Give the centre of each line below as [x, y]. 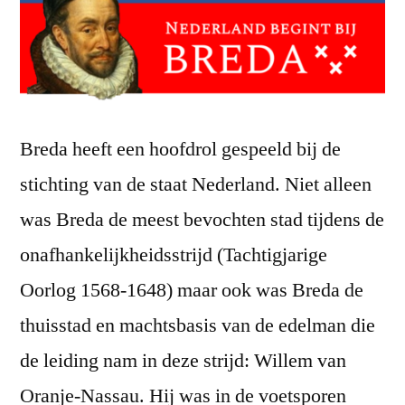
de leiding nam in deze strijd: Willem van [183, 361]
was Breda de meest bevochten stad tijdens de [202, 220]
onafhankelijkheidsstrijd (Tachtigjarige [174, 255]
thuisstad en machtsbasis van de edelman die [198, 326]
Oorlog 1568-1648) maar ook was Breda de [192, 291]
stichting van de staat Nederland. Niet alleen [196, 185]
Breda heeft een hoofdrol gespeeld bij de [180, 150]
